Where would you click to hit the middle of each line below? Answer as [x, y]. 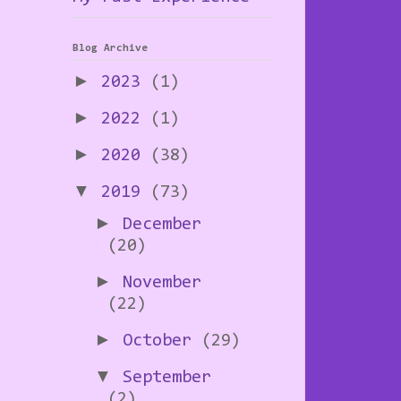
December [162, 225]
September [167, 378]
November [162, 283]
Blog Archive [110, 49]
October [162, 341]
